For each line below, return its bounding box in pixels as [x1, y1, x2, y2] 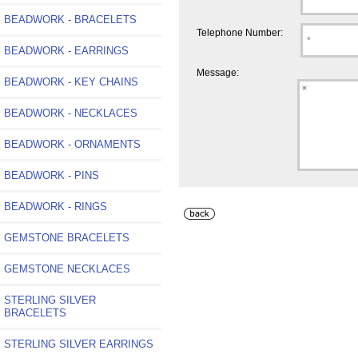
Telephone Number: [197, 26, 284, 38]
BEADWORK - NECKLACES [4, 106, 137, 119]
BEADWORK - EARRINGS [4, 44, 129, 57]
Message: [196, 67, 239, 78]
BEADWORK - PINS [4, 169, 99, 181]
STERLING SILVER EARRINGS [4, 337, 153, 350]
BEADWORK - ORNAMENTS [4, 137, 141, 150]
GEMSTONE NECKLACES [4, 262, 130, 275]
